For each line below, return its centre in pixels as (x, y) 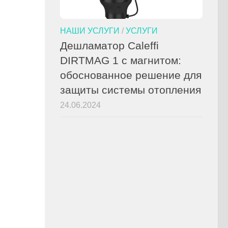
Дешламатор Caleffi (109, 45)
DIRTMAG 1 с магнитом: (121, 60)
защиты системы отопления (131, 90)
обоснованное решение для (131, 75)
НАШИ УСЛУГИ (90, 30)
